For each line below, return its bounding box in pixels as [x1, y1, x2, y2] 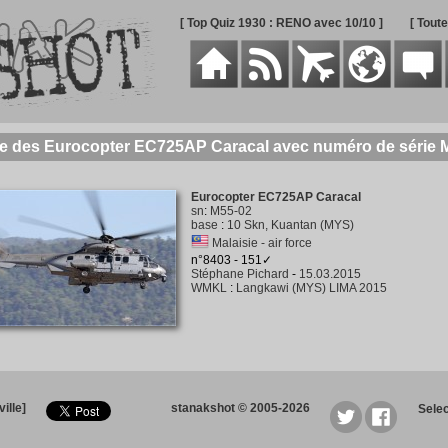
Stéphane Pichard [190, 267, 289, 281]
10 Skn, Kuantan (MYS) [226, 218, 354, 232]
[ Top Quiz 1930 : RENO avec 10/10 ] [179, 16, 383, 30]
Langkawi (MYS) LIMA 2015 [235, 281, 387, 295]
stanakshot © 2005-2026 [171, 401, 310, 415]
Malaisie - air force [211, 236, 312, 250]
